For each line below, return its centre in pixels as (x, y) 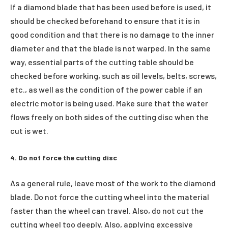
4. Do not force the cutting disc (64, 157)
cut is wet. (29, 131)
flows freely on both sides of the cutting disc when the (109, 117)
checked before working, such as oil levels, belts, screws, (113, 76)
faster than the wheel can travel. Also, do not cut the (107, 211)
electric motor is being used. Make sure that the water (109, 103)
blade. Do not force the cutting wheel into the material (110, 197)
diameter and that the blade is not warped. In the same (110, 48)
